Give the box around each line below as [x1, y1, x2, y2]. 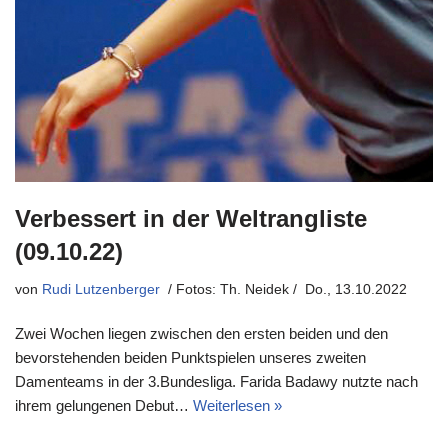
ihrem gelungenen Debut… [15, 397, 193, 415]
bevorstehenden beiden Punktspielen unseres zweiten [15, 349, 366, 367]
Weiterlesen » [193, 397, 282, 415]
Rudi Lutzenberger [42, 282, 160, 298]
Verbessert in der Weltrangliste [15, 205, 367, 233]
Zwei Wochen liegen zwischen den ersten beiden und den [15, 325, 388, 343]
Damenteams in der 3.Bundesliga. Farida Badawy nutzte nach [15, 373, 418, 391]
